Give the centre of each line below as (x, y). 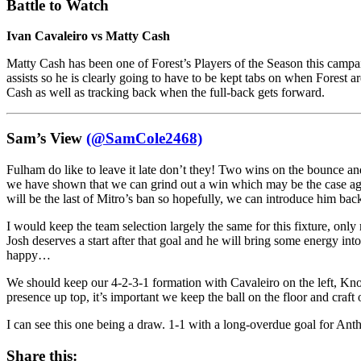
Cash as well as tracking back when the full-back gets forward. (166, 93)
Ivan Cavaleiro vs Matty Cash (88, 36)
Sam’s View (46, 139)
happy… (29, 255)
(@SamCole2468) (144, 139)
